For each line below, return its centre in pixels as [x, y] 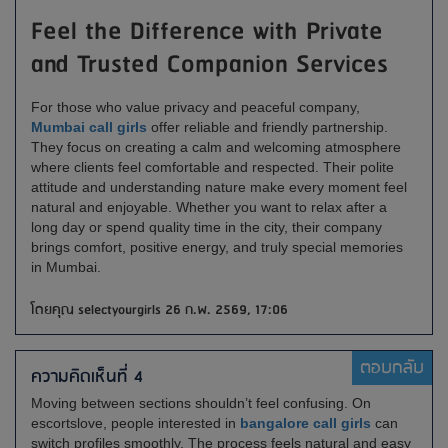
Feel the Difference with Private [207, 32]
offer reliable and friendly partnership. [267, 127]
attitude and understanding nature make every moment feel [219, 187]
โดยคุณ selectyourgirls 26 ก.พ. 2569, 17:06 [159, 310]
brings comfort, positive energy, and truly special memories [217, 247]
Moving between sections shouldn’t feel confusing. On [201, 403]
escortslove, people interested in [133, 423]
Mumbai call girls [89, 127]
